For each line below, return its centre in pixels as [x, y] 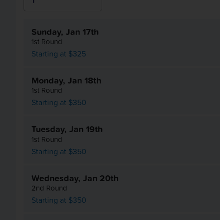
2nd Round [49, 188]
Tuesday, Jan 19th [67, 129]
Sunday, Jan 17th [65, 32]
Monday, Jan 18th [66, 81]
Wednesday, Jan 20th [75, 178]
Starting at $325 [59, 54]
